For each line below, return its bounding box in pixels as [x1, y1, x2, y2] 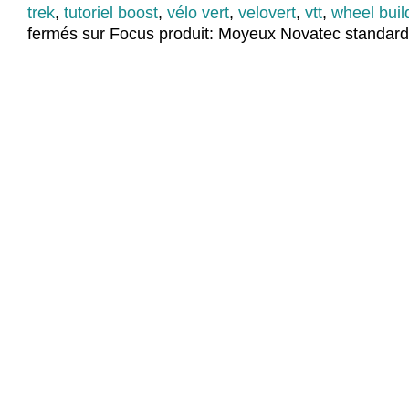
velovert [238, 4, 296, 23]
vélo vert [167, 4, 229, 23]
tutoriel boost [64, 4, 158, 23]
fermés [27, 25, 78, 44]
